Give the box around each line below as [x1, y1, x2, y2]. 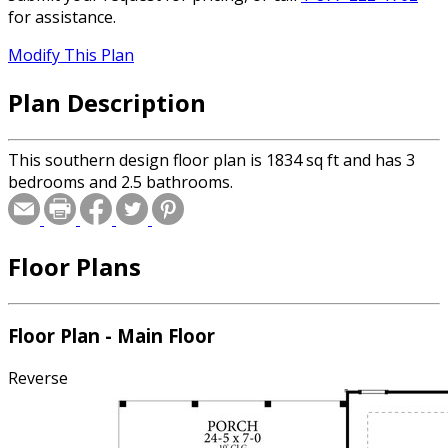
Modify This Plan [8, 44, 134, 67]
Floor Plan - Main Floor [8, 323, 215, 349]
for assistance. [8, 6, 116, 29]
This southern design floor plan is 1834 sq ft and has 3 [8, 148, 415, 171]
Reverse [8, 367, 68, 390]
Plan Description [8, 85, 206, 119]
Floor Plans [8, 249, 141, 283]
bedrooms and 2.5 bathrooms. [8, 170, 233, 193]
